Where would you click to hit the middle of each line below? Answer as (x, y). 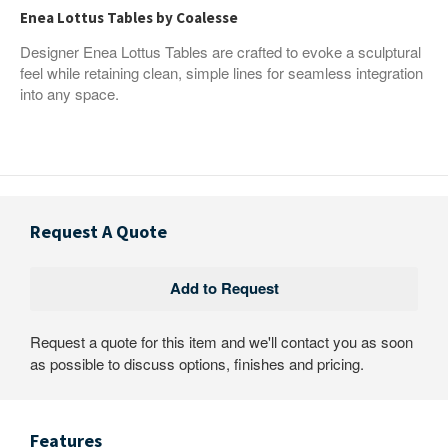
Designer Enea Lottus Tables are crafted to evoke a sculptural (220, 51)
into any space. (69, 93)
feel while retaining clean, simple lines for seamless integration (221, 72)
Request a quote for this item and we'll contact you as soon (221, 341)
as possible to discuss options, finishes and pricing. (197, 363)
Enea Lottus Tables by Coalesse (129, 17)
